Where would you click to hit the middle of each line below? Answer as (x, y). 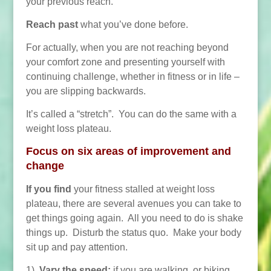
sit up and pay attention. (77, 247)
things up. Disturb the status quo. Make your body (133, 233)
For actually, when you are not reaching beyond (127, 47)
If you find (50, 189)
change (45, 166)
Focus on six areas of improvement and (128, 151)
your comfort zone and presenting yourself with (125, 62)
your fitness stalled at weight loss (144, 189)
